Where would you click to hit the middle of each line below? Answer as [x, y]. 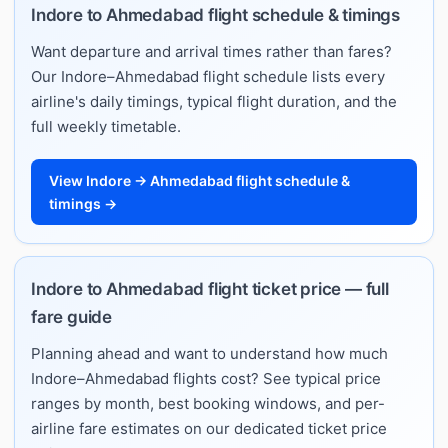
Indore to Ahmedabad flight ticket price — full [210, 288]
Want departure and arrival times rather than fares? [211, 51]
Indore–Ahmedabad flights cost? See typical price [206, 378]
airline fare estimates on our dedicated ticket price [209, 428]
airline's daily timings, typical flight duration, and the [214, 101]
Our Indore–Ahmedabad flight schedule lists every [208, 76]
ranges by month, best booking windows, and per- [208, 403]
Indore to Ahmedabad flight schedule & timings [215, 14]
